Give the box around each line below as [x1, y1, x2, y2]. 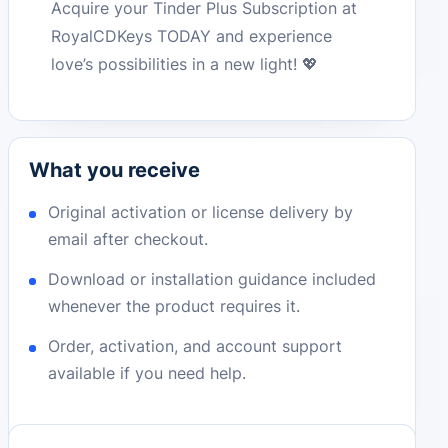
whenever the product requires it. [48, 296, 301, 317]
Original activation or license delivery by [48, 202, 354, 223]
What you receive [29, 158, 200, 183]
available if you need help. [48, 363, 247, 384]
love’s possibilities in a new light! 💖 [51, 54, 319, 75]
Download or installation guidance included [48, 269, 377, 290]
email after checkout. [48, 229, 209, 250]
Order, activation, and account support [48, 336, 343, 357]
